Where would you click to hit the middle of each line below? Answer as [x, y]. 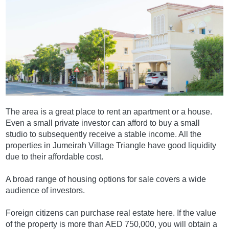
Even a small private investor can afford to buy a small [103, 123]
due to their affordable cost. [55, 156]
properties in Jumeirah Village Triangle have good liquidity [111, 145]
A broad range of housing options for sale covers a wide [106, 179]
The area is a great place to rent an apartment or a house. [109, 111]
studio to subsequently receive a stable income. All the [104, 134]
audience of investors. [45, 190]
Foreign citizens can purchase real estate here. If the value [111, 213]
